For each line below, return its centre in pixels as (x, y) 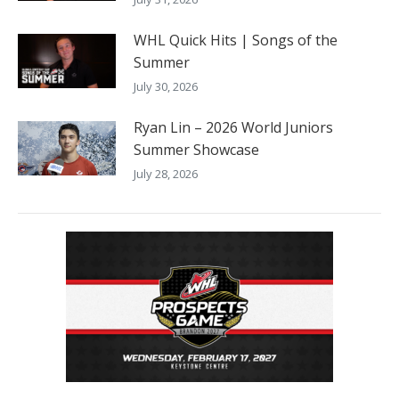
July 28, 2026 (166, 173)
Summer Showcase (196, 149)
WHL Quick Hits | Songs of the (236, 40)
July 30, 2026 (166, 86)
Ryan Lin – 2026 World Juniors (233, 127)
